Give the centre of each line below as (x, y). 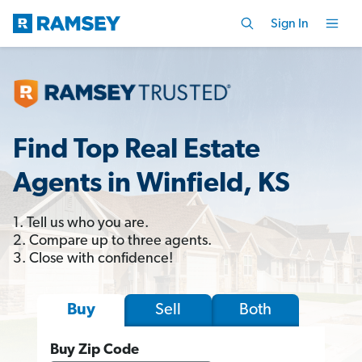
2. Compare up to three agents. (112, 241)
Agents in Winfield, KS (152, 184)
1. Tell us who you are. (81, 223)
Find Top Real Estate (137, 150)
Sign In (290, 24)
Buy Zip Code (95, 350)
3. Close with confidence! (93, 259)
